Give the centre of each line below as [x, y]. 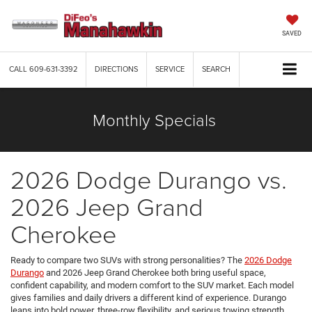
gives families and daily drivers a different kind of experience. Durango [148, 298]
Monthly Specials [154, 120]
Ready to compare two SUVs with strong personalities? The [127, 260]
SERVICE [170, 69]
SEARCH [216, 69]
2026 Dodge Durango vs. [149, 179]
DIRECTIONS [116, 69]
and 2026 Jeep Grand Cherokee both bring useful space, [155, 273]
